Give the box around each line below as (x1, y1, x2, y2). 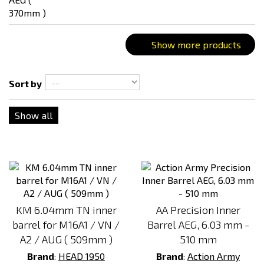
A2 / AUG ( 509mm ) (19, 233, 113, 246)
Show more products (151, 38, 241, 50)
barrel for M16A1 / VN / (12, 218, 120, 231)
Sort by (9, 78, 42, 89)
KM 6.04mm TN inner (15, 203, 117, 216)
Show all (15, 110, 53, 121)
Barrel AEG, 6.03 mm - (147, 218, 249, 231)
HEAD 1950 (58, 250, 105, 262)
